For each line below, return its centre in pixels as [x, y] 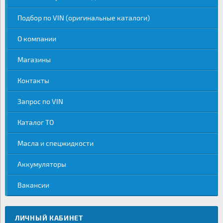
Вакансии [33, 185]
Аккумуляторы [42, 164]
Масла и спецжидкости [56, 143]
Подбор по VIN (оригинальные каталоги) [84, 18]
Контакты [33, 80]
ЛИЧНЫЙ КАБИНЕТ [49, 218]
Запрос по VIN [40, 101]
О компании [37, 39]
